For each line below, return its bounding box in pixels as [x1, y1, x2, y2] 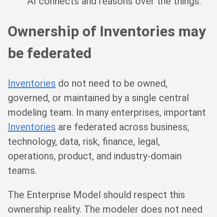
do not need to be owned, [56, 77, 168, 89]
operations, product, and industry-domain [8, 150, 182, 162]
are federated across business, [56, 121, 189, 133]
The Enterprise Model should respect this [8, 188, 185, 201]
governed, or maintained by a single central [8, 92, 189, 104]
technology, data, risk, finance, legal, [8, 135, 160, 147]
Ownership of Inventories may [8, 23, 206, 40]
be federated [8, 45, 92, 62]
